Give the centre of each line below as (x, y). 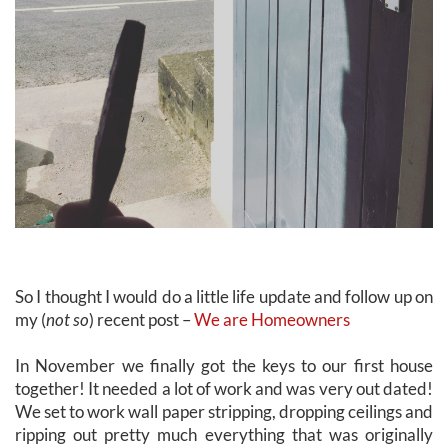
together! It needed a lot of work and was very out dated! (224, 388)
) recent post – (141, 319)
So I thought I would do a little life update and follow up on (224, 296)
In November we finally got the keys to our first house (224, 365)
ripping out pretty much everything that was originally (224, 434)
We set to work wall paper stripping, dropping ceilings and (224, 411)
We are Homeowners (272, 319)
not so (67, 319)
